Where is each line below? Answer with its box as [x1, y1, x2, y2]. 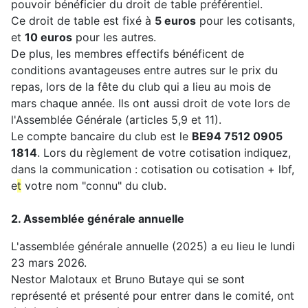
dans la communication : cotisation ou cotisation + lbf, [11, 162, 294, 177]
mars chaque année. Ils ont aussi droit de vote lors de [11, 96, 290, 111]
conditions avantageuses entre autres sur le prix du [11, 63, 278, 78]
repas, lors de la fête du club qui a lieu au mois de [11, 80, 271, 94]
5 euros [155, 14, 196, 28]
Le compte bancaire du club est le [11, 129, 192, 144]
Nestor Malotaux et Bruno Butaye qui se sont [11, 272, 245, 287]
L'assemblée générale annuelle [11, 239, 168, 254]
